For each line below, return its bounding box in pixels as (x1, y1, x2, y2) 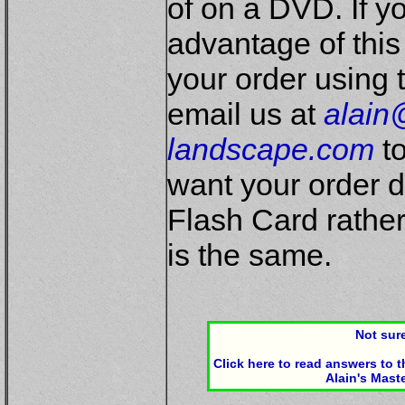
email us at (167, 97, 324, 131)
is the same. (167, 238, 332, 272)
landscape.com (167, 132, 374, 166)
